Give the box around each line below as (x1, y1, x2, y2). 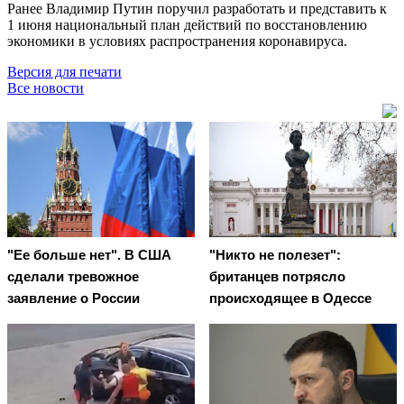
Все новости (7, 79, 84, 96)
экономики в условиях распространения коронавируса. (7, 32, 354, 49)
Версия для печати (7, 63, 122, 79)
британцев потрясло (209, 269, 345, 285)
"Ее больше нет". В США (7, 247, 171, 263)
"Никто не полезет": (209, 247, 341, 263)
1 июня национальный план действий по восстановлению (7, 16, 367, 32)
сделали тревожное (7, 269, 139, 285)
